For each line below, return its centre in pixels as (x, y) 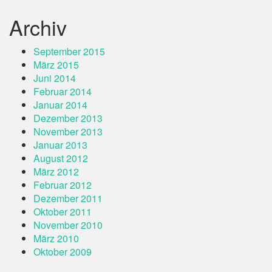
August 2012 (61, 158)
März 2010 (56, 238)
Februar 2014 (63, 91)
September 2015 (69, 51)
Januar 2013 (60, 145)
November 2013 (68, 131)
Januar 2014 (60, 105)
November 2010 (68, 225)
